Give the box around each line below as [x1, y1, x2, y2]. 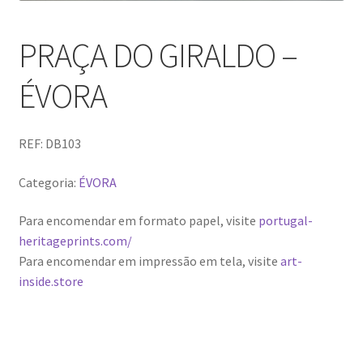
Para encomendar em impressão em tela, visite [18, 253, 280, 270]
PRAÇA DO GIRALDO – [18, 33, 297, 76]
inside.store [18, 273, 83, 290]
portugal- [258, 212, 313, 229]
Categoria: [18, 173, 79, 190]
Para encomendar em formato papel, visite [18, 212, 258, 229]
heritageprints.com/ [18, 233, 132, 250]
